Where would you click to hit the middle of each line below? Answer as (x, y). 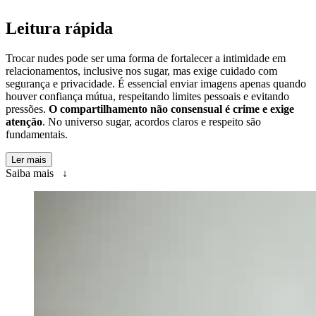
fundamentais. (37, 134)
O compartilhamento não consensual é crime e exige (171, 109)
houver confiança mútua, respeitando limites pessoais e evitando (147, 96)
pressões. (27, 109)
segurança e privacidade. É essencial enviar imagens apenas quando (156, 83)
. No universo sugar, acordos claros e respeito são (152, 121)
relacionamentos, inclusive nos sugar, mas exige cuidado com (141, 71)
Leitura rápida (59, 28)
